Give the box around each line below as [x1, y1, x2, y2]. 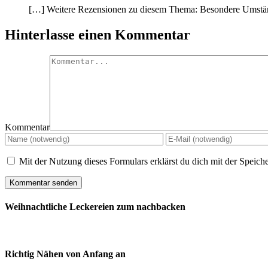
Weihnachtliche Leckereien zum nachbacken [5, 202, 185, 212]
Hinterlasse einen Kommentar [5, 26, 190, 42]
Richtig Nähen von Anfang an [5, 248, 126, 259]
